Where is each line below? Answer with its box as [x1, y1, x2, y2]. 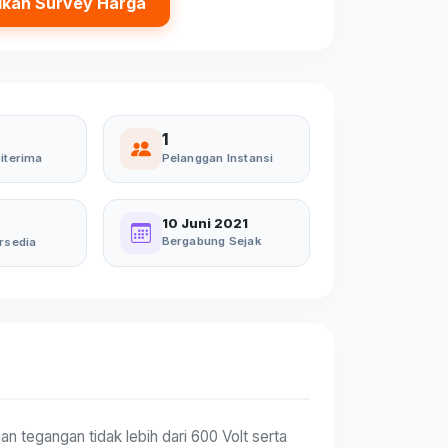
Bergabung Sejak [161, 233, 261, 248]
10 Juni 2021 [161, 215, 248, 231]
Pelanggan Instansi [161, 150, 274, 165]
